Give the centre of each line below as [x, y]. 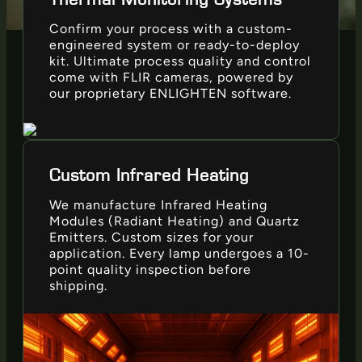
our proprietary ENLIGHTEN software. [170, 94]
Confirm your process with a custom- [171, 29]
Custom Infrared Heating [149, 175]
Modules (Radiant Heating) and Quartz [175, 221]
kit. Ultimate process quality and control [180, 61]
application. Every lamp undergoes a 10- [179, 253]
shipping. [78, 285]
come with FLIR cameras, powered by [171, 78]
